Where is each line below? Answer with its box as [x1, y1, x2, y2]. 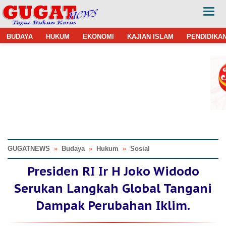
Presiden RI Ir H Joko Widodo [27, 163, 199, 179]
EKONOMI [83, 32, 114, 40]
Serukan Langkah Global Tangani [14, 180, 212, 196]
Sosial [130, 145, 150, 152]
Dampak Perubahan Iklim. [36, 197, 190, 213]
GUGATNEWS [8, 145, 50, 152]
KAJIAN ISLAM [127, 32, 174, 40]
